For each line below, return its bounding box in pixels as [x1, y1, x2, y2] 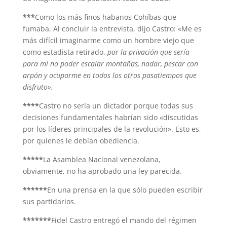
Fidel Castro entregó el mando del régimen [51, 215, 197, 225]
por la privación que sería [107, 47, 190, 57]
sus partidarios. [22, 197, 76, 206]
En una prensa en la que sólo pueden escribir [47, 185, 203, 195]
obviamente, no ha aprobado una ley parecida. [22, 166, 182, 176]
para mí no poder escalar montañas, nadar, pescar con [22, 59, 198, 68]
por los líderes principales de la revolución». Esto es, [22, 124, 201, 134]
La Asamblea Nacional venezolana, [43, 155, 161, 164]
